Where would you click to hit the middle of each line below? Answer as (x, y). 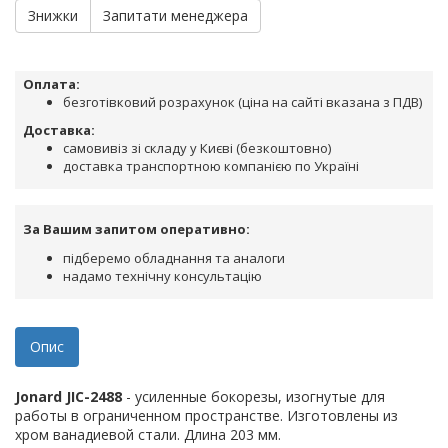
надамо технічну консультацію (162, 276)
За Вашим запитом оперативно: (136, 229)
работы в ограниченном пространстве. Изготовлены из (206, 416)
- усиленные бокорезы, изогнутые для (253, 397)
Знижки (53, 16)
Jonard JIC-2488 (68, 397)
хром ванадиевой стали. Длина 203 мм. (148, 435)
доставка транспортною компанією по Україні (211, 166)
